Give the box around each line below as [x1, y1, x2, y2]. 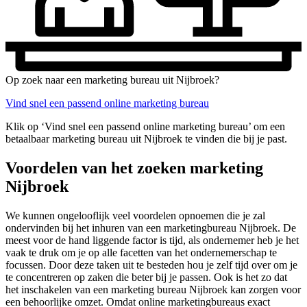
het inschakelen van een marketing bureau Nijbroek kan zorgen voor [5, 283, 301, 295]
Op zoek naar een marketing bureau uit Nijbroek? [5, 73, 219, 86]
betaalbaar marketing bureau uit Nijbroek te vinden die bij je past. [5, 132, 287, 145]
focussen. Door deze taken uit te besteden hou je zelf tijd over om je [5, 258, 297, 271]
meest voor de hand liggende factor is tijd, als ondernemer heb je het [5, 234, 299, 246]
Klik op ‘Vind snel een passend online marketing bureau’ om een [5, 120, 285, 132]
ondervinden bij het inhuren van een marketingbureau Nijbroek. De [5, 221, 296, 234]
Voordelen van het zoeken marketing [5, 158, 263, 177]
